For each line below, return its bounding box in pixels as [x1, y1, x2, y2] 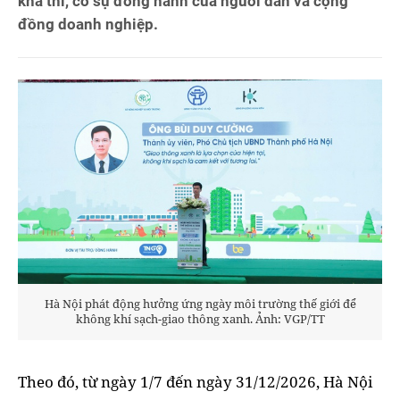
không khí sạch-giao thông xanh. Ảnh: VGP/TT [75, 311, 325, 328]
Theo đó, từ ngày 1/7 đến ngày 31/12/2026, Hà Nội [18, 371, 372, 393]
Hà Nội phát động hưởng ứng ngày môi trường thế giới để [44, 296, 356, 312]
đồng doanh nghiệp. [18, 15, 158, 33]
